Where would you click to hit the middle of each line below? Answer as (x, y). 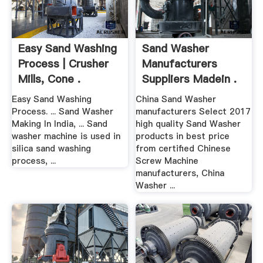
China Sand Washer (176, 100)
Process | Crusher (63, 63)
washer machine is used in (66, 136)
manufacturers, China (180, 173)
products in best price (183, 136)
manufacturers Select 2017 (193, 112)
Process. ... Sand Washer (62, 112)
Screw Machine (167, 161)
